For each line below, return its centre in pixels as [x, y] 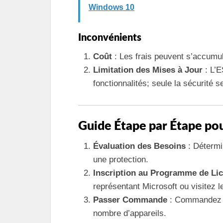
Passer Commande [130, 200]
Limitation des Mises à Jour [148, 70]
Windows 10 [111, 7]
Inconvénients [110, 38]
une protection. [121, 159]
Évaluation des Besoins [139, 146]
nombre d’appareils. [130, 213]
